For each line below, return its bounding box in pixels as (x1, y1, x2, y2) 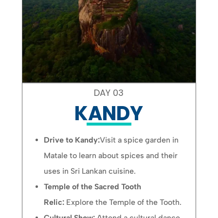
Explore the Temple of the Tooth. (66, 197, 182, 207)
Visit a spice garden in (100, 135, 179, 145)
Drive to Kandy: (44, 135, 100, 145)
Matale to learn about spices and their (44, 150, 178, 160)
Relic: (44, 197, 65, 207)
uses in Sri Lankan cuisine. (44, 166, 136, 176)
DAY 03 (94, 86, 124, 99)
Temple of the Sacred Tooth (44, 182, 142, 191)
